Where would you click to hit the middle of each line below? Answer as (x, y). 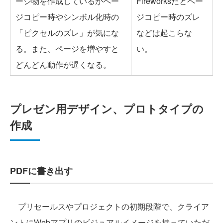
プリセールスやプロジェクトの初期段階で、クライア (110, 206)
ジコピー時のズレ (168, 16)
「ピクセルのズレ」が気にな (67, 32)
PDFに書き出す (41, 170)
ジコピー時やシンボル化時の (67, 16)
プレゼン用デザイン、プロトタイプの (107, 108)
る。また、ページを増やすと (67, 48)
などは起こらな (164, 32)
